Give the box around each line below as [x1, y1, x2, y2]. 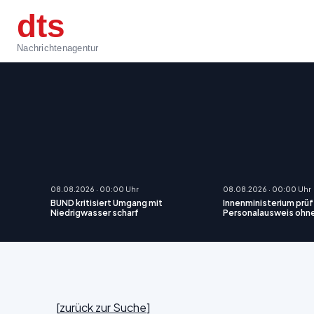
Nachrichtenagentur [17, 42, 99, 53]
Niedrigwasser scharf [50, 207, 139, 218]
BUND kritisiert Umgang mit [50, 198, 163, 208]
